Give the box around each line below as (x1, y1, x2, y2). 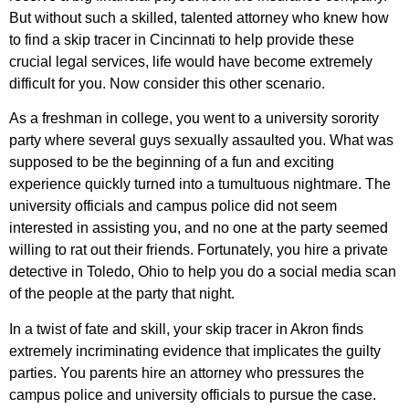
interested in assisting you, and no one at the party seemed (9, 220, 388, 236)
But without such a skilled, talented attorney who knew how (9, 9, 389, 26)
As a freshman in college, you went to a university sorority (9, 110, 379, 127)
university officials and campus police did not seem (9, 198, 337, 215)
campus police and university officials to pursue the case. (9, 386, 376, 403)
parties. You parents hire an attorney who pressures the (9, 364, 364, 381)
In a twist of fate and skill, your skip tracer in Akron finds (9, 320, 363, 337)
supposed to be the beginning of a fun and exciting (9, 154, 334, 171)
